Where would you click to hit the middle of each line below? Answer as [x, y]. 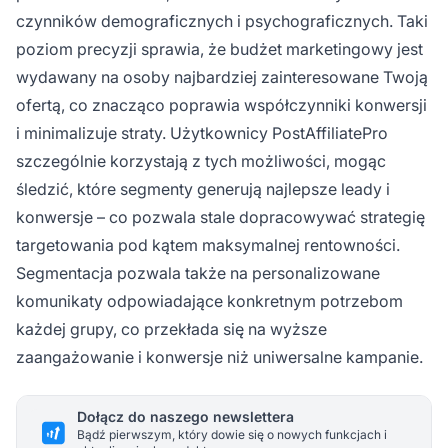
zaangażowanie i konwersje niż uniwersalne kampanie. [219, 356]
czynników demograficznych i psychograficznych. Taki [222, 20]
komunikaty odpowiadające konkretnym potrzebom [209, 300]
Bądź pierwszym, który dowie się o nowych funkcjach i [232, 434]
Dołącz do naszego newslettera [185, 416]
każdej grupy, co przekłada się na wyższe [171, 328]
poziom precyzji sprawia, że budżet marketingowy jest [219, 48]
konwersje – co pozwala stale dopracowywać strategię [220, 216]
